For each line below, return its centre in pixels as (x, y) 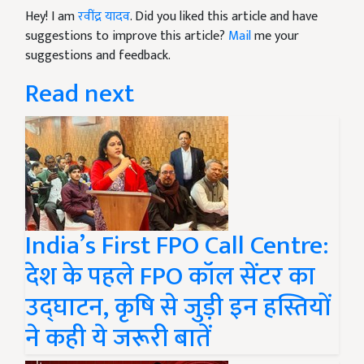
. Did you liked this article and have (224, 16)
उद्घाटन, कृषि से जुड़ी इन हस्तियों (178, 307)
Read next (80, 93)
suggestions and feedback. (98, 55)
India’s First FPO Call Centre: (177, 245)
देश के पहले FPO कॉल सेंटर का (170, 276)
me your (275, 36)
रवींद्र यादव (104, 16)
